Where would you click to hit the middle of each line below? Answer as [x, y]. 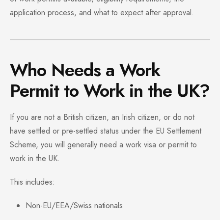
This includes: [32, 182]
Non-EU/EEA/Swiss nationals [74, 206]
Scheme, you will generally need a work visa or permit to [103, 145]
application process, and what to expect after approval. [102, 13]
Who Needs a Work [85, 70]
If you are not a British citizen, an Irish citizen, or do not [102, 117]
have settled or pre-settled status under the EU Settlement [106, 131]
